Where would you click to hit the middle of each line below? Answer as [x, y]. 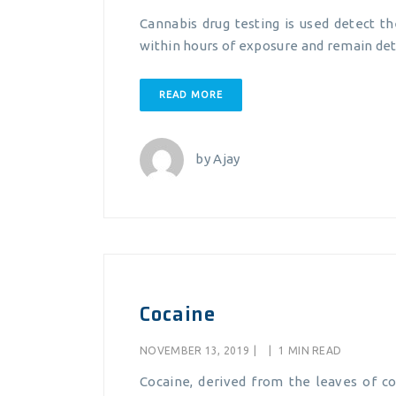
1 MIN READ [309, 350]
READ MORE [191, 95]
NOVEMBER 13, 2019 [195, 350]
